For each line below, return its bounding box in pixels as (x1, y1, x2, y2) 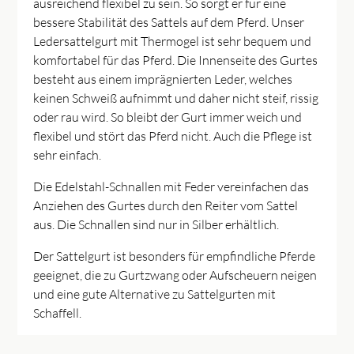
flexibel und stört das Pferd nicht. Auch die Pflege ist (33, 127, 313, 144)
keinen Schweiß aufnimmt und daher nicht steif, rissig (33, 89, 319, 106)
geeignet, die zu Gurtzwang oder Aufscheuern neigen (33, 266, 318, 283)
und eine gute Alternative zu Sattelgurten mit (33, 285, 277, 302)
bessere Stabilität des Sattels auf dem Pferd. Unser (33, 13, 305, 30)
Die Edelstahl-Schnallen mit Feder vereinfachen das (33, 178, 310, 194)
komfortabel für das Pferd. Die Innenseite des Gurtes (33, 51, 318, 68)
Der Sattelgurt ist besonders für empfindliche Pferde (33, 247, 316, 264)
